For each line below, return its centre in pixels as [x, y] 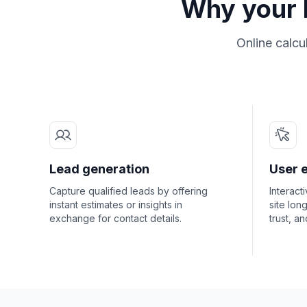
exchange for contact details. [115, 218]
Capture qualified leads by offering [128, 191]
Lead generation [99, 169]
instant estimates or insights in [116, 205]
